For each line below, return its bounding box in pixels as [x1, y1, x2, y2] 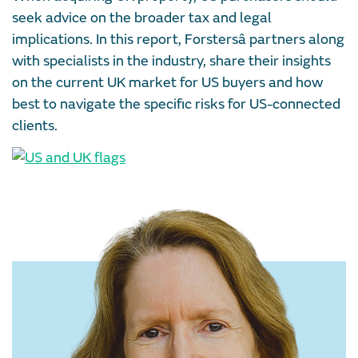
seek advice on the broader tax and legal [12, 8, 272, 27]
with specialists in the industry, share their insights [12, 51, 331, 70]
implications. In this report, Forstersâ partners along [12, 30, 344, 49]
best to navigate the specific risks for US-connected [12, 94, 340, 113]
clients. [12, 116, 58, 135]
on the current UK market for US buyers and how [12, 73, 323, 92]
